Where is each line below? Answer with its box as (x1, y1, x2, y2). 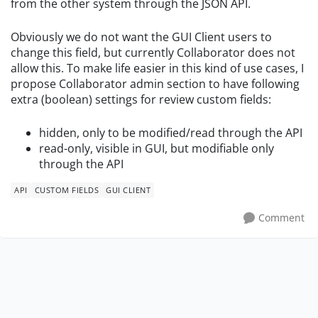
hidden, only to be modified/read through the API (39, 125, 302, 141)
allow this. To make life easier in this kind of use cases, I (11, 60, 304, 76)
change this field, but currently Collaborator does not (11, 45, 295, 60)
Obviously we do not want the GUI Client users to (11, 29, 272, 45)
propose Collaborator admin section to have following (11, 76, 300, 92)
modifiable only (192, 141, 274, 156)
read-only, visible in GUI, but (39, 141, 192, 156)
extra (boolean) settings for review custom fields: (11, 92, 271, 107)
